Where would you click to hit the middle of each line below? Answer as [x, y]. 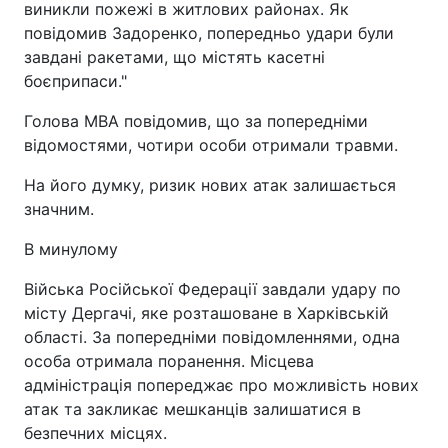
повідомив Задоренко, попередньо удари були [209, 33]
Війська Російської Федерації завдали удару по [212, 289]
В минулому [71, 249]
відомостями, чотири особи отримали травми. [211, 145]
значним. [59, 209]
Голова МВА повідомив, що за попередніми [196, 121]
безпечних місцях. [95, 433]
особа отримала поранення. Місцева [169, 361]
